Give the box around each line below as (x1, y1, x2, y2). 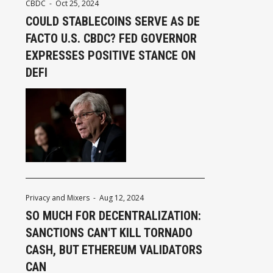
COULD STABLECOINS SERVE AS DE (26, 13, 200, 29)
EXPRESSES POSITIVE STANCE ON (26, 48, 196, 63)
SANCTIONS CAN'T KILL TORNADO (26, 225, 193, 240)
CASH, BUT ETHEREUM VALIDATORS (26, 242, 202, 257)
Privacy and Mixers (26, 192, 90, 203)
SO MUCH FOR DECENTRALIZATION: (26, 208, 201, 223)
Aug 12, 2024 (99, 192, 144, 203)
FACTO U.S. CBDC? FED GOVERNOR (26, 30, 197, 46)
